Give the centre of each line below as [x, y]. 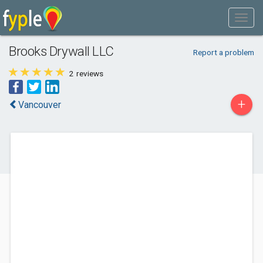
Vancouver [40, 105]
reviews [89, 73]
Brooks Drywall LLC [61, 51]
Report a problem [223, 52]
